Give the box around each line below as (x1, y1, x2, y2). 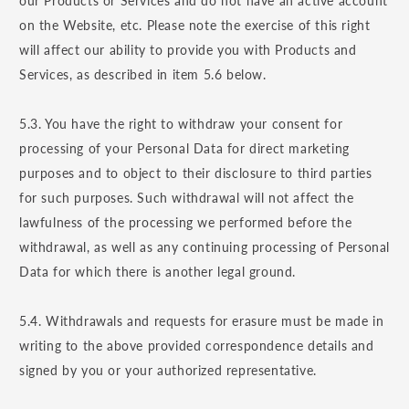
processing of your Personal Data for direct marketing (19, 141, 350, 157)
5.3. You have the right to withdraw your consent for (19, 116, 343, 132)
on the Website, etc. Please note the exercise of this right (19, 17, 371, 34)
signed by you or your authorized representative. (19, 362, 317, 379)
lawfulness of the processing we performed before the (19, 215, 352, 231)
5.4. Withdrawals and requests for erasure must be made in (19, 313, 384, 330)
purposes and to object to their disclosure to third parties (19, 165, 372, 182)
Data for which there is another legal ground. (19, 264, 297, 280)
